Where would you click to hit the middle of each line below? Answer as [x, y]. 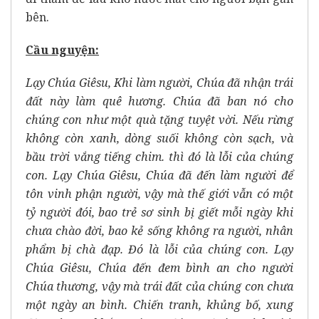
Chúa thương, [64, 286]
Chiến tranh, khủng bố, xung [213, 305]
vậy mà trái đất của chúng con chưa [198, 286]
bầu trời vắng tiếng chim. [97, 157]
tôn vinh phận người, [85, 194]
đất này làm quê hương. [99, 101]
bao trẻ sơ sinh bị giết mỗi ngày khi [196, 212]
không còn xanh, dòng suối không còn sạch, [153, 138]
